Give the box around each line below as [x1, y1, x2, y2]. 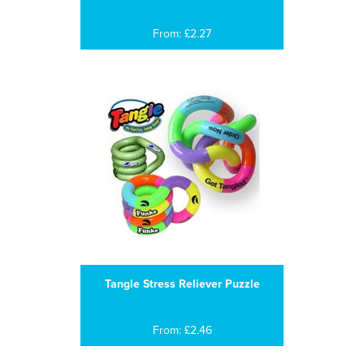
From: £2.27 [153, 27, 211, 41]
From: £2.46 [152, 323, 212, 337]
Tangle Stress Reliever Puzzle [104, 277, 260, 291]
